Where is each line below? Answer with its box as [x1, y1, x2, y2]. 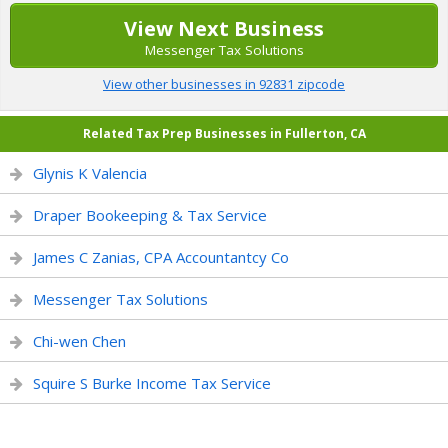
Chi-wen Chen [33, 331, 126, 351]
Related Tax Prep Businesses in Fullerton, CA [82, 125, 366, 142]
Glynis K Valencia [33, 163, 147, 183]
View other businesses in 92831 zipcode [103, 75, 345, 93]
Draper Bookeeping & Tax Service [33, 205, 267, 225]
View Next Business [124, 15, 324, 42]
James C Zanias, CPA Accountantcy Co [33, 247, 289, 267]
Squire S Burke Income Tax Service [33, 373, 271, 393]
